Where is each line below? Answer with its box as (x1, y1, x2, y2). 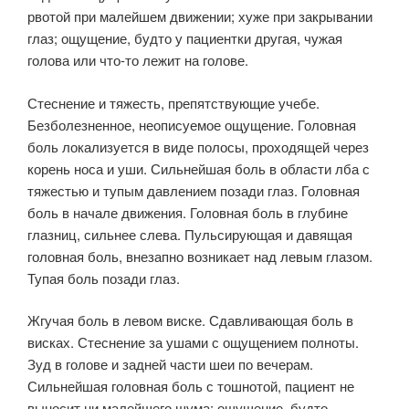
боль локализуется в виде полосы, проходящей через (27, 136, 369, 156)
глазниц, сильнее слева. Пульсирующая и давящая (27, 224, 352, 244)
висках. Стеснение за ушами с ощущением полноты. (27, 332, 359, 351)
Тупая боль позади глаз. (27, 267, 180, 288)
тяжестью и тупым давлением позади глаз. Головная (27, 180, 360, 200)
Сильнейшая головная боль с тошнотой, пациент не (27, 376, 354, 395)
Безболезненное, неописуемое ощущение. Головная (27, 114, 356, 134)
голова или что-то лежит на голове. (27, 50, 248, 69)
